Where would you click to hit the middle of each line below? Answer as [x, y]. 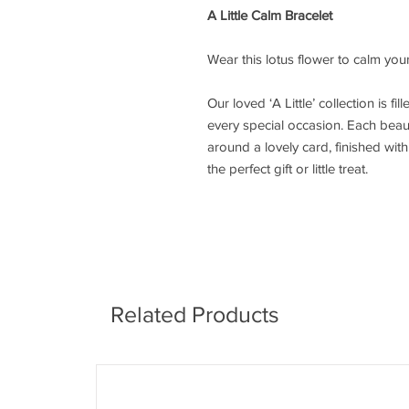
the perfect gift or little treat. [288, 169]
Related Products [195, 315]
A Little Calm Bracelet [270, 16]
